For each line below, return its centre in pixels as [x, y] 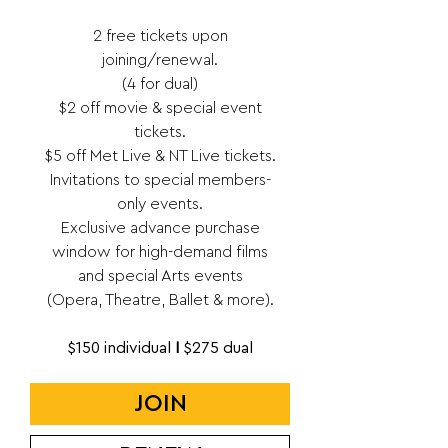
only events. [160, 204]
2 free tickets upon [160, 36]
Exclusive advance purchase [160, 228]
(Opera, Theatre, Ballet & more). [160, 300]
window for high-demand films [160, 252]
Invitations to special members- [160, 180]
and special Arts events [160, 276]
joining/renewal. [160, 60]
